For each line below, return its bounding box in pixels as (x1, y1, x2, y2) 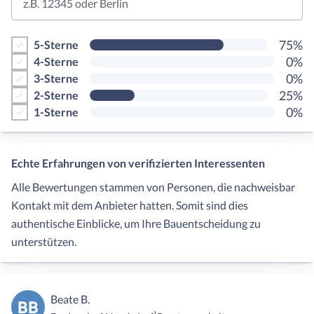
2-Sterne (34, 88, 78, 102)
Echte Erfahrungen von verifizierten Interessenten (11, 156, 265, 170)
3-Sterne (34, 71, 78, 86)
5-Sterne (34, 38, 78, 52)
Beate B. (50, 292, 90, 306)
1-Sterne (34, 105, 78, 119)
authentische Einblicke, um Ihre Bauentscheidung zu (11, 217, 261, 231)
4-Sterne (34, 55, 78, 69)
